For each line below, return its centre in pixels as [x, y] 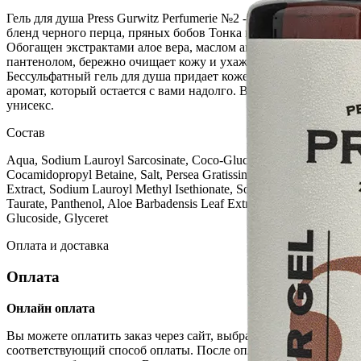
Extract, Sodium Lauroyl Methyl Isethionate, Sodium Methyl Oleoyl [180, 189]
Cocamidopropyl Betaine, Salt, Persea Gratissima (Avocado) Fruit [174, 175]
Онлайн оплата [51, 308]
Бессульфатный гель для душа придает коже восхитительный [175, 77]
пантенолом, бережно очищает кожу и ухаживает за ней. [162, 62]
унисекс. [30, 106]
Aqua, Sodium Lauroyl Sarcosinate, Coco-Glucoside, [142, 160]
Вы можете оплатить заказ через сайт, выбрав [132, 335]
